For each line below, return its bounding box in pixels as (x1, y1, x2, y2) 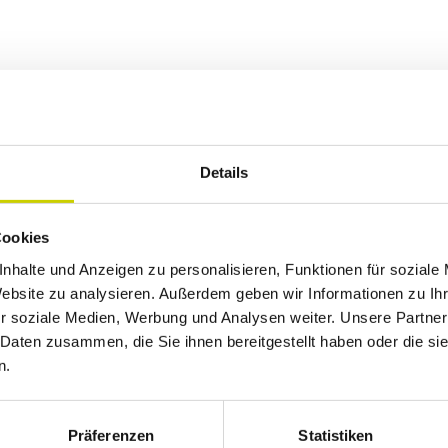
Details (199, 163, 249, 181)
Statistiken (298, 426, 374, 444)
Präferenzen (67, 426, 155, 444)
